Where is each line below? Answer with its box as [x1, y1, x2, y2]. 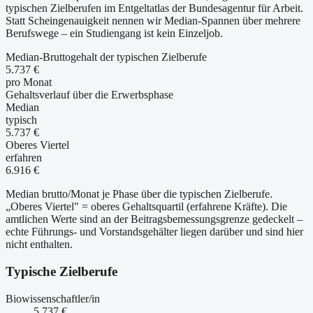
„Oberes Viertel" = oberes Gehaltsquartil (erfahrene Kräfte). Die [6, 201, 287, 213]
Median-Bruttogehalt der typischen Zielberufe [6, 51, 207, 64]
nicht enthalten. [6, 238, 73, 251]
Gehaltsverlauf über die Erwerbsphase [6, 89, 173, 101]
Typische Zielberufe [6, 263, 117, 279]
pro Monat [6, 76, 52, 89]
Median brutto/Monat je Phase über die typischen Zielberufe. [6, 188, 272, 201]
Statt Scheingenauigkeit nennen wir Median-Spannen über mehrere [6, 15, 300, 27]
